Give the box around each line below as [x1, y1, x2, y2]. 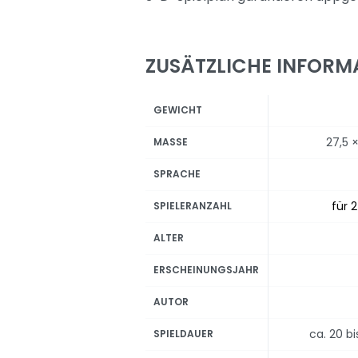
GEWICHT [153, 103, 202, 117]
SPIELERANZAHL [153, 199, 232, 213]
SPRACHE [153, 167, 201, 181]
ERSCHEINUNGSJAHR [153, 263, 259, 276]
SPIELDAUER [153, 327, 213, 340]
